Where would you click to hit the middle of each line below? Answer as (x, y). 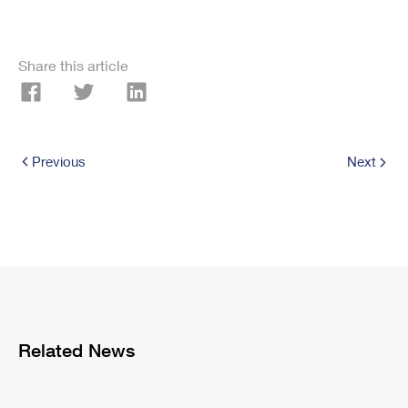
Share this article (73, 68)
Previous (59, 163)
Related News (76, 353)
